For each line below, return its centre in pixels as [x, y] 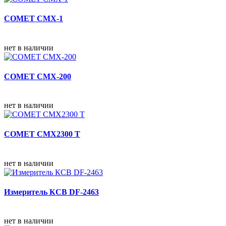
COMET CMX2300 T [42, 134]
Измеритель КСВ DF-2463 [51, 192]
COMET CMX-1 [34, 19]
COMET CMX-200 [38, 76]
